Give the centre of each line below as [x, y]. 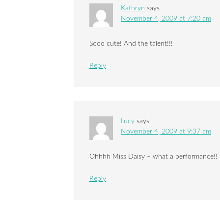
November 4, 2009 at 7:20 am [166, 19]
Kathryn [133, 8]
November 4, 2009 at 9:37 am [166, 132]
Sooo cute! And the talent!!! [131, 44]
